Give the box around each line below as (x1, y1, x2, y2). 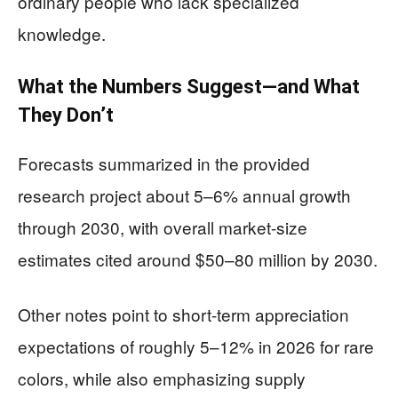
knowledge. (18, 21, 106, 45)
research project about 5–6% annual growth (18, 183, 351, 207)
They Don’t (18, 104, 114, 126)
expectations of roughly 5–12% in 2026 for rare (18, 334, 374, 358)
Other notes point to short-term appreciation (18, 302, 349, 326)
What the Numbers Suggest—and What (18, 76, 360, 98)
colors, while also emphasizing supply (18, 366, 306, 390)
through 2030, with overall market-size (18, 215, 307, 239)
